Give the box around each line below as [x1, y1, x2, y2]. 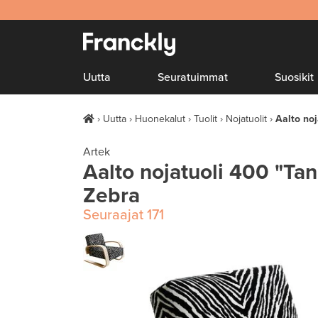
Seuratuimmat [158, 70, 229, 84]
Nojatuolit [226, 113, 267, 125]
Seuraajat [83, 207, 143, 224]
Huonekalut [135, 113, 185, 125]
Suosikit [275, 70, 314, 84]
